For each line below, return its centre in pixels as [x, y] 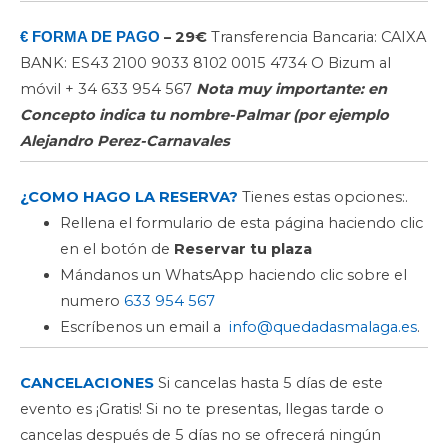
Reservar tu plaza [243, 249]
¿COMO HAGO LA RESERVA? [129, 197]
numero [92, 301]
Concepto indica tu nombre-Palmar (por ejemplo [204, 114]
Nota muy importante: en [291, 88]
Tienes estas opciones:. [323, 197]
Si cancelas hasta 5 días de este [268, 383]
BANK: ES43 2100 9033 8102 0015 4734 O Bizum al [205, 62]
